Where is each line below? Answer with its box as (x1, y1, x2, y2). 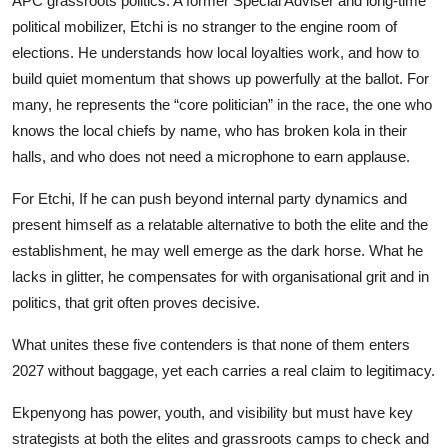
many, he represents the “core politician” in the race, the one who (12, 95, 432, 113)
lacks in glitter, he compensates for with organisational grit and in (12, 267, 429, 285)
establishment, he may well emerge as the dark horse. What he (12, 241, 423, 259)
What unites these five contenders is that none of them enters (12, 335, 410, 353)
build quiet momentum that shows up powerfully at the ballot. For (12, 69, 429, 87)
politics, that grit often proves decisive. (12, 293, 260, 311)
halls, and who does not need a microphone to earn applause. (12, 147, 410, 165)
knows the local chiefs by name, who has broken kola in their (12, 121, 407, 139)
